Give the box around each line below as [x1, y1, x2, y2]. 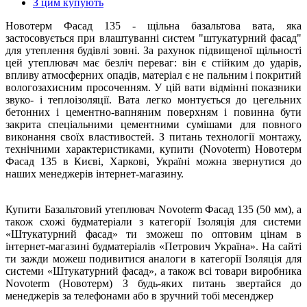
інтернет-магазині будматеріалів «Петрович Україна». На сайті [5, 241, 302, 253]
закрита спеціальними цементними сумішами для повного [5, 119, 302, 131]
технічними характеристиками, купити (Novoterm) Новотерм [5, 143, 302, 156]
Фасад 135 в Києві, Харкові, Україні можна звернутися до [5, 156, 302, 168]
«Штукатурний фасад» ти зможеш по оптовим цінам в [5, 228, 302, 241]
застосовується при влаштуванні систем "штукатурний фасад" [5, 32, 302, 45]
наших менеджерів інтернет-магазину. [5, 168, 184, 180]
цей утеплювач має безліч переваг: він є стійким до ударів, [5, 57, 302, 69]
